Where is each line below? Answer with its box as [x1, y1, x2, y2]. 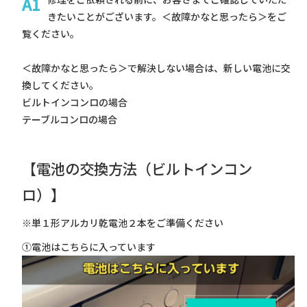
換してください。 [21, 77, 99, 92]
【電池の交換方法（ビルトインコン [21, 157, 252, 179]
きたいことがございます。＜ [47, 9, 171, 23]
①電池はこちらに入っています [21, 239, 156, 254]
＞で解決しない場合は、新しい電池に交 [117, 60, 291, 75]
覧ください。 [21, 26, 79, 40]
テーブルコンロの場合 [21, 112, 117, 126]
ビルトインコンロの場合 [21, 95, 127, 109]
